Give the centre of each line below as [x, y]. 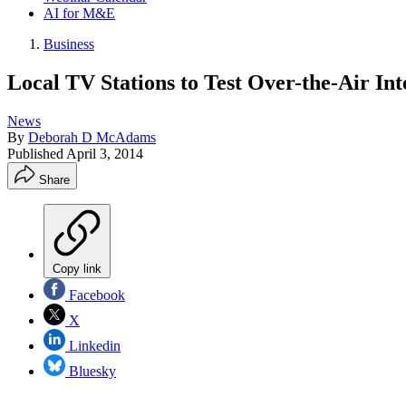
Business [69, 44]
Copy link [77, 268]
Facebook [95, 295]
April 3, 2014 [105, 153]
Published [37, 153]
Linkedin [93, 345]
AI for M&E [79, 13]
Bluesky [91, 371]
